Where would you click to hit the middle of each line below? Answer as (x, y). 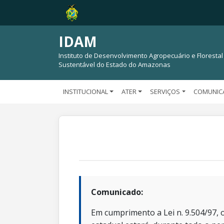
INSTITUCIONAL (85, 91)
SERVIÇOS (165, 91)
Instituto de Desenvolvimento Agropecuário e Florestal (141, 55)
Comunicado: (117, 192)
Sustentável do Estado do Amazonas (114, 64)
